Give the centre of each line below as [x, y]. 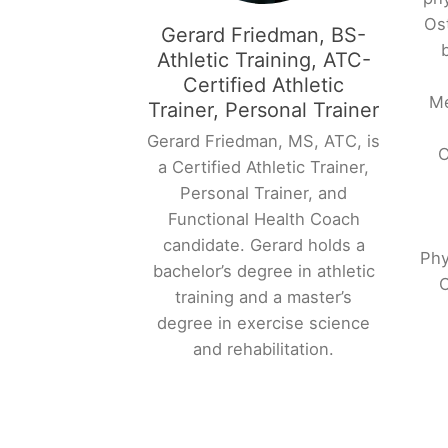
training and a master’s [264, 296]
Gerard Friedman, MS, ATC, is [264, 140]
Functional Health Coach [263, 218]
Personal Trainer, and [264, 192]
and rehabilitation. [264, 348]
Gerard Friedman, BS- [264, 34]
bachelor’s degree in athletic [263, 270]
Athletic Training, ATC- [263, 59]
